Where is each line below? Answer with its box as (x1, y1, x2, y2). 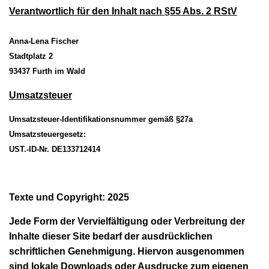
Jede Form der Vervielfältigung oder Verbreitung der (9, 216, 245, 226)
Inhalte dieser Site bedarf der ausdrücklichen (9, 231, 213, 241)
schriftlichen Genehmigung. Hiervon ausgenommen (9, 246, 244, 256)
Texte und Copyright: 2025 (9, 192, 129, 202)
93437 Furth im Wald (9, 66, 85, 76)
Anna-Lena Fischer (9, 36, 79, 46)
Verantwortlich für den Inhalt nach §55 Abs (9, 5, 201, 16)
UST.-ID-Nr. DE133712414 (9, 144, 100, 154)
